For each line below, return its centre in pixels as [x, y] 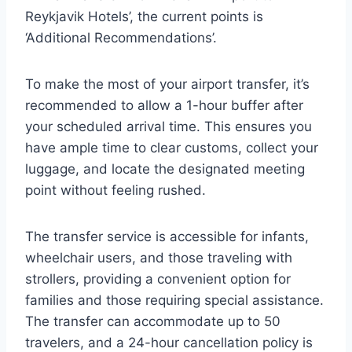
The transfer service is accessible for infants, [167, 236]
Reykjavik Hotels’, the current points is [144, 16]
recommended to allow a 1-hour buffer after [164, 105]
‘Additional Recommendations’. [121, 38]
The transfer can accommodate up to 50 [153, 321]
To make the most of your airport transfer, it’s [167, 84]
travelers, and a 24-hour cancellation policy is [169, 343]
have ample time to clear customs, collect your [172, 148]
